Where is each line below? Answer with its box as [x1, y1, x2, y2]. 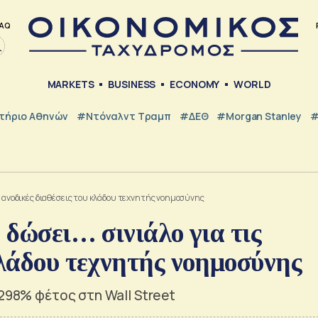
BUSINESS [108, 77, 156, 92]
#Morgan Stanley [216, 109, 302, 123]
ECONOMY [170, 77, 220, 92]
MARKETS [47, 77, 94, 92]
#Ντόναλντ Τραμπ [77, 109, 171, 123]
